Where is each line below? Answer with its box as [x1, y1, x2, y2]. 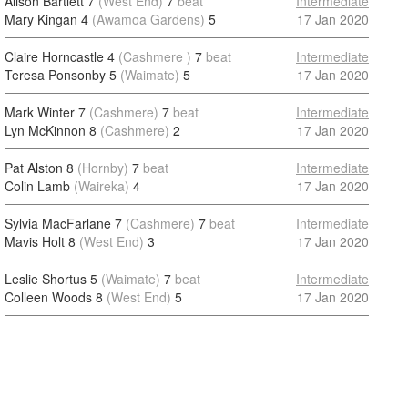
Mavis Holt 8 [5, 232, 76, 250]
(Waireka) [74, 177, 129, 195]
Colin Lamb [5, 177, 70, 195]
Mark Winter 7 [5, 103, 86, 121]
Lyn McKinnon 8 [5, 121, 97, 139]
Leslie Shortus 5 [5, 270, 97, 288]
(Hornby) [77, 158, 128, 177]
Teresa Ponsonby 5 [5, 66, 117, 84]
